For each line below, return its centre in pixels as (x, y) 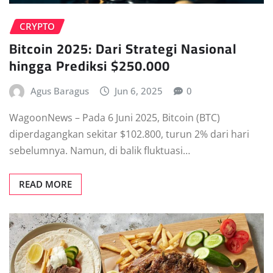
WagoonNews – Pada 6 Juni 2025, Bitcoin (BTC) (115, 117)
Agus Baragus (59, 91)
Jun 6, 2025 (139, 91)
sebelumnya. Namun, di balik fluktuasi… (100, 150)
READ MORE (45, 184)
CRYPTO (37, 27)
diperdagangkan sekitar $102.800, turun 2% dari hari (129, 134)
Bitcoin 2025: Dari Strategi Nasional (123, 49)
